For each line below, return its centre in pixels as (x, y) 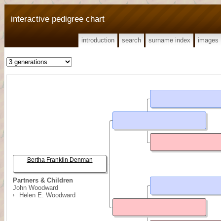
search (131, 40)
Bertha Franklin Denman (60, 160)
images (208, 40)
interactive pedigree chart (58, 19)
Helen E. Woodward (47, 195)
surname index (169, 40)
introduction (98, 40)
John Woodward (36, 188)
